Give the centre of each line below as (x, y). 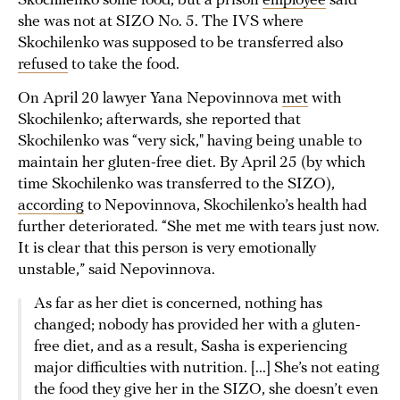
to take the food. (124, 64)
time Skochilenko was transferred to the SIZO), (176, 184)
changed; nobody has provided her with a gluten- (197, 325)
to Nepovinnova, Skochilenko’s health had (225, 205)
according (51, 205)
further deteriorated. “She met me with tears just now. (199, 227)
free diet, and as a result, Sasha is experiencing (191, 346)
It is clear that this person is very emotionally (167, 248)
